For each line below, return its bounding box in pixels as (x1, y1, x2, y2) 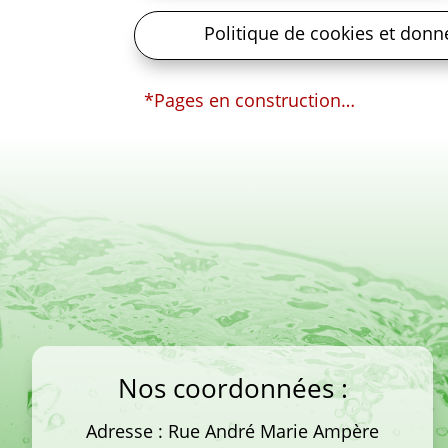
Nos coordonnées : (117, 370, 348, 407)
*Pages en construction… (144, 87, 356, 112)
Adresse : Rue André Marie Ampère (86, 419, 380, 444)
